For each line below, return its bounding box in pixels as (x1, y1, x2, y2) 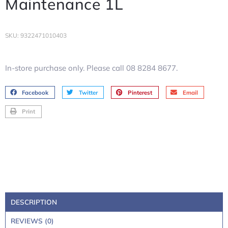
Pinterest (128, 89, 153, 96)
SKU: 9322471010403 (5, 31, 67, 39)
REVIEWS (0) (11, 216, 54, 225)
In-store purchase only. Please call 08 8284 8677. (5, 63, 178, 73)
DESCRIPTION (11, 197, 57, 206)
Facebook (22, 89, 49, 96)
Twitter (78, 89, 98, 96)
